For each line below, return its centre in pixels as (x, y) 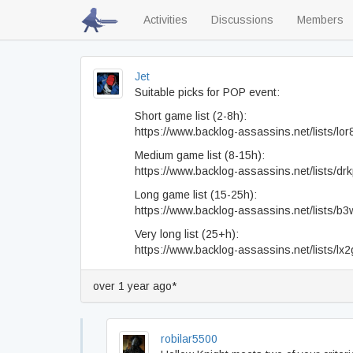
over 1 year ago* (135, 286)
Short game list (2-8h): (191, 116)
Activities (165, 20)
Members (320, 20)
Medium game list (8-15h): (200, 155)
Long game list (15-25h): (196, 195)
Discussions (242, 20)
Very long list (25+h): (187, 234)
